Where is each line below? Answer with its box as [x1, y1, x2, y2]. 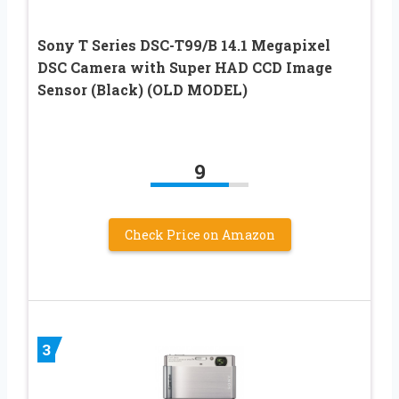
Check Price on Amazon [124, 225, 275, 243]
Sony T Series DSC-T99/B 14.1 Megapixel [37, 35, 330, 54]
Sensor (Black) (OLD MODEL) [37, 79, 248, 99]
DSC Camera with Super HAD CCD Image [37, 57, 332, 77]
